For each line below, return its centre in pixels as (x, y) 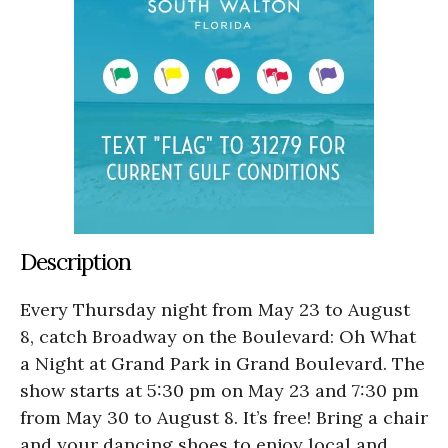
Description (75, 262)
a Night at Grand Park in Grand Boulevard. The (222, 364)
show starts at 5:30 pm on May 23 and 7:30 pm (219, 391)
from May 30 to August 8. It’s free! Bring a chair (224, 418)
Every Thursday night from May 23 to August (215, 310)
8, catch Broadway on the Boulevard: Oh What (218, 337)
